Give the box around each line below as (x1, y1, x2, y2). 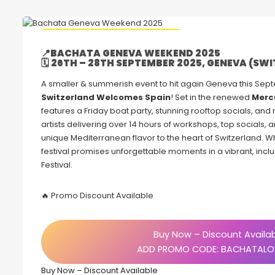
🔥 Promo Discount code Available (47, 34, 174, 44)
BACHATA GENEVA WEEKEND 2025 (50, 47, 220, 60)
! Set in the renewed (171, 91, 252, 104)
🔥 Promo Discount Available (41, 190, 153, 202)
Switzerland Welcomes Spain (41, 91, 171, 104)
